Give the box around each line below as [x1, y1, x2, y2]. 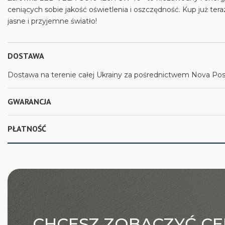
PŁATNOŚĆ [8, 124, 46, 134]
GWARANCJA [8, 96, 51, 106]
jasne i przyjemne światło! [8, 17, 97, 26]
